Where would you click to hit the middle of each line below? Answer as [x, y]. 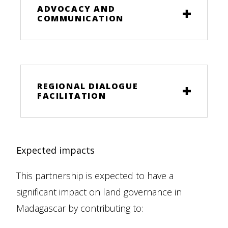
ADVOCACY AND [76, 9]
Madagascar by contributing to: [80, 208]
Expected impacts [55, 150]
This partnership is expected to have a [95, 176]
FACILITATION [72, 96]
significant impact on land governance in [99, 192]
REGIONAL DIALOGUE [88, 86]
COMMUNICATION [80, 18]
